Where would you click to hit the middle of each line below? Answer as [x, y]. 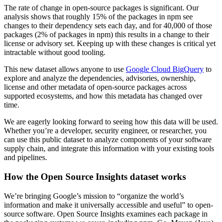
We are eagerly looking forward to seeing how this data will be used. [111, 122]
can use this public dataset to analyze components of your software [108, 140]
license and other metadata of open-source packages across [95, 87]
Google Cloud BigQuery [165, 69]
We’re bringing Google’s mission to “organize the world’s [94, 196]
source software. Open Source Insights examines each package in [106, 214]
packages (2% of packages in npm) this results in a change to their [107, 35]
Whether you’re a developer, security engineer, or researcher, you [105, 131]
